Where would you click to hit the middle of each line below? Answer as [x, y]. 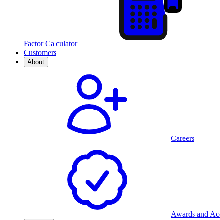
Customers [40, 53]
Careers [183, 138]
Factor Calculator [50, 44]
